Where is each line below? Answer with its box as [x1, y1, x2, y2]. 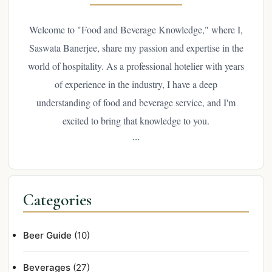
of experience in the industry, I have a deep [55, 77, 217, 90]
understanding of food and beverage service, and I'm [36, 95, 236, 109]
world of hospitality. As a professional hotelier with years [28, 59, 244, 72]
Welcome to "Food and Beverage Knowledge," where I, [29, 22, 243, 36]
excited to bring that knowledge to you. [63, 114, 209, 127]
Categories [23, 189, 92, 210]
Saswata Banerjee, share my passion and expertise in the [29, 41, 243, 54]
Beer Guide [23, 229, 72, 241]
